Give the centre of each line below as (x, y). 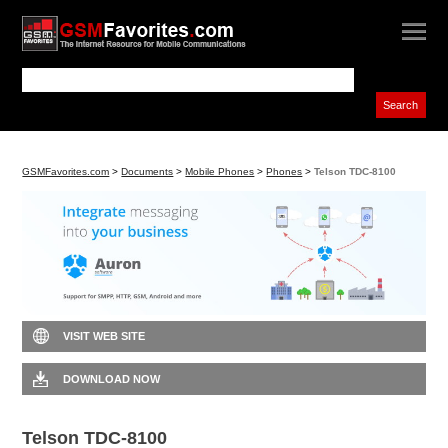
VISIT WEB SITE (103, 336)
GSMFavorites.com (66, 171)
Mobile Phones (220, 171)
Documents (147, 171)
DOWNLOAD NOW (111, 378)
